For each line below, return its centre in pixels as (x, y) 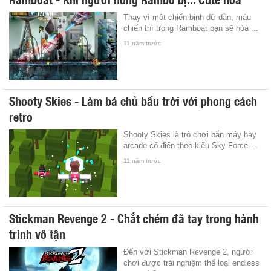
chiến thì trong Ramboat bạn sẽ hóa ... (191, 28)
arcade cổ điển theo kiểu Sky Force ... (191, 145)
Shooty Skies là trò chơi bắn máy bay (190, 134)
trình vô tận (37, 233)
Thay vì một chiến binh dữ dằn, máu (188, 17)
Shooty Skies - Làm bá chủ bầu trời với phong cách (133, 100)
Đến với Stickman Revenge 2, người (188, 252)
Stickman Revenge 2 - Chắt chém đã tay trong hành (134, 217)
